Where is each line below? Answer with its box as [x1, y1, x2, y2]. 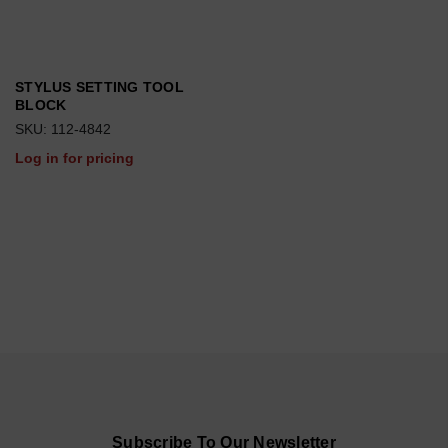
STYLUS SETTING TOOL [15, 79, 184, 95]
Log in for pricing [15, 150, 134, 166]
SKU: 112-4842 [15, 121, 111, 137]
